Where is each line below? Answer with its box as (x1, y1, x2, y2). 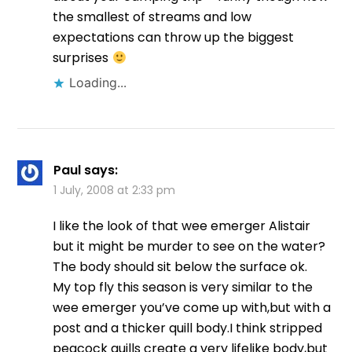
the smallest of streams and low (53, 8, 252, 27)
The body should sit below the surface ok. (53, 258, 308, 277)
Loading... (69, 75, 127, 91)
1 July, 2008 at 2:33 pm (53, 182, 176, 199)
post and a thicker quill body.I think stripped (53, 319, 323, 338)
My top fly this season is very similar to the (53, 278, 313, 297)
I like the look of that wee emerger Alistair (53, 217, 311, 236)
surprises (53, 49, 112, 68)
